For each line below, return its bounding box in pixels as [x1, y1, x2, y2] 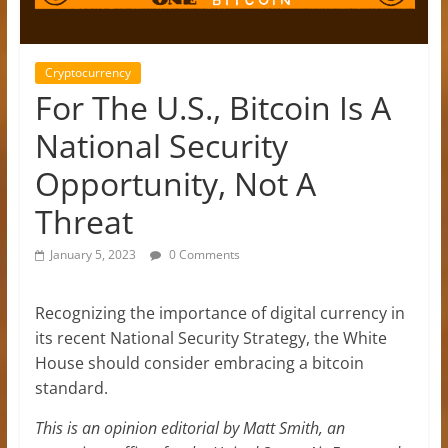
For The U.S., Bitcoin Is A [34, 85, 391, 129]
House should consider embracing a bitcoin [34, 351, 364, 374]
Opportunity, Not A [34, 161, 316, 205]
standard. [34, 376, 108, 399]
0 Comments [165, 245, 240, 263]
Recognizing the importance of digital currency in [34, 301, 405, 324]
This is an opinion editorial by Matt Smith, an [34, 416, 345, 439]
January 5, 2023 [49, 245, 136, 263]
